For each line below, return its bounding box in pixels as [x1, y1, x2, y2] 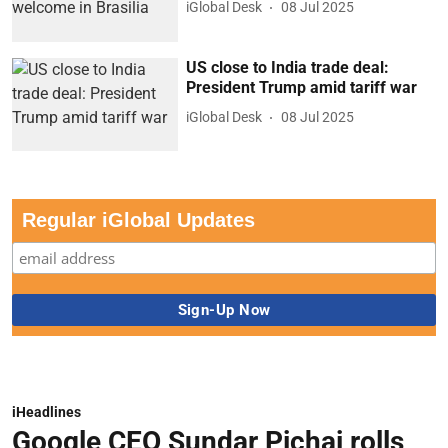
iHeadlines [12, 404, 81, 421]
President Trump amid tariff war [186, 77, 418, 97]
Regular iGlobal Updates [22, 209, 255, 232]
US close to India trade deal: [186, 57, 390, 77]
